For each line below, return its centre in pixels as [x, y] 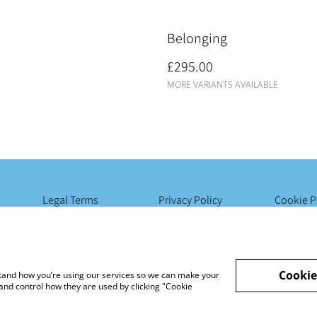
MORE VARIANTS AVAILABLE [223, 85]
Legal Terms [70, 200]
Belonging [197, 38]
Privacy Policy [190, 200]
